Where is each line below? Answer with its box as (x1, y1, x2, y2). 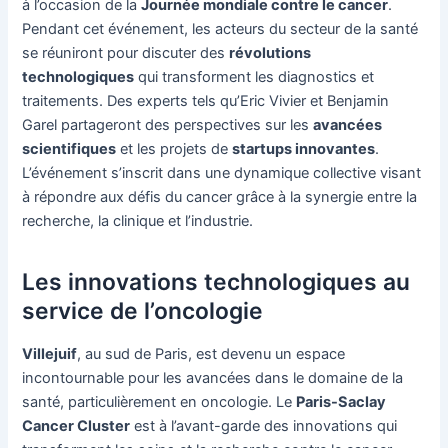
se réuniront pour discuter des (22, 44, 230, 63)
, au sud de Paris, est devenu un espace (77, 345, 346, 364)
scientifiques (22, 140, 117, 159)
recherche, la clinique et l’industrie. (22, 212, 254, 231)
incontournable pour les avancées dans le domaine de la (22, 369, 404, 388)
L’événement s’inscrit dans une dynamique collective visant (22, 164, 422, 183)
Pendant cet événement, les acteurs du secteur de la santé (22, 20, 419, 39)
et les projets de (116, 140, 233, 159)
